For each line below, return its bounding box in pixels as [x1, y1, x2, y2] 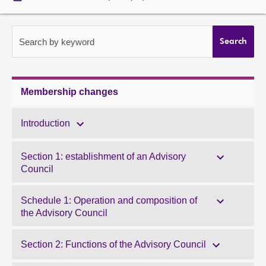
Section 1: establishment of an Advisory [21, 151, 186, 161]
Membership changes [21, 87, 118, 97]
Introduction [21, 118, 70, 128]
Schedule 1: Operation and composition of [21, 195, 197, 205]
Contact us [12, 51, 61, 61]
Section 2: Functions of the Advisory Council [21, 239, 206, 249]
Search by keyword [19, 37, 94, 47]
